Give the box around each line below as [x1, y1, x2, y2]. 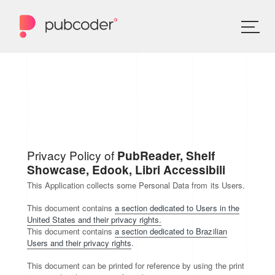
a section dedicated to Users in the [115, 202, 239, 214]
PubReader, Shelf [117, 147, 215, 164]
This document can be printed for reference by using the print [27, 260, 244, 271]
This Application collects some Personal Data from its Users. [27, 179, 245, 191]
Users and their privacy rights [27, 237, 132, 249]
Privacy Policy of [27, 147, 118, 163]
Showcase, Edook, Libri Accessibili [27, 161, 226, 178]
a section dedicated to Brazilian [115, 225, 227, 237]
